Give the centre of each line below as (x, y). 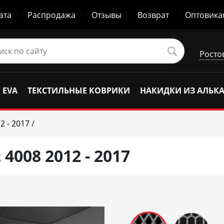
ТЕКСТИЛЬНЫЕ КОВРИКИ (79, 90)
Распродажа (51, 15)
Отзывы (106, 15)
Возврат (153, 15)
